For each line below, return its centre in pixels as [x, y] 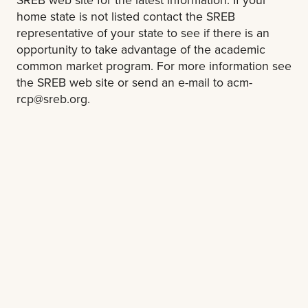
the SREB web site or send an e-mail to [122, 82]
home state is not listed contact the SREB [126, 16]
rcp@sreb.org [52, 98]
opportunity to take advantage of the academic [141, 49]
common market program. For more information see [154, 65]
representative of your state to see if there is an [143, 32]
